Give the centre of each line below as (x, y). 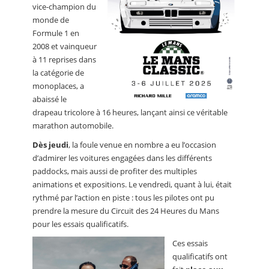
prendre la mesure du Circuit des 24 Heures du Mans (126, 211)
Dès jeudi (50, 145)
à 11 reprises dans (64, 60)
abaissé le (50, 99)
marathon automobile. (73, 126)
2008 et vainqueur (65, 47)
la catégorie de (58, 73)
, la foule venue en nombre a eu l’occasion (142, 145)
